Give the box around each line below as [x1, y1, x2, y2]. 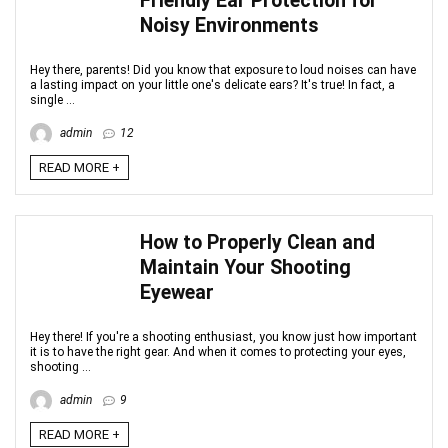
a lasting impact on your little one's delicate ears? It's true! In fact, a [30, 78, 395, 92]
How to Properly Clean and [140, 231, 375, 254]
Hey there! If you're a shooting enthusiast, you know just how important [30, 330, 417, 344]
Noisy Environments [140, 14, 319, 37]
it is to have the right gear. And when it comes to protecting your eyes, [30, 345, 406, 359]
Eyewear [140, 281, 214, 304]
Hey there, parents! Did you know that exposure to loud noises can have [30, 63, 416, 77]
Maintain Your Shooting [140, 256, 351, 279]
